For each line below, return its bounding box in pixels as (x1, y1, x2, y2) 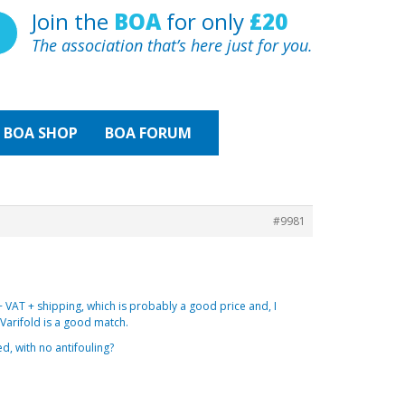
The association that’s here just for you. (32, 34, 313, 56)
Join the (32, 6, 114, 36)
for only (161, 6, 250, 36)
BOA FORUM (105, 122, 192, 143)
